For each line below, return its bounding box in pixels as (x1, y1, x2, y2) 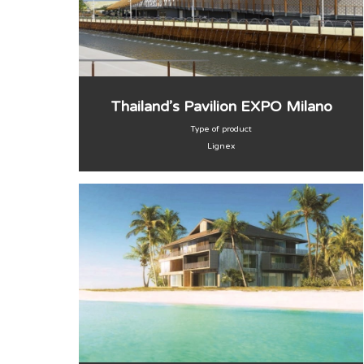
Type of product (190, 124, 252, 134)
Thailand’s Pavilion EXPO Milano (110, 97, 332, 115)
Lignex (207, 141, 235, 151)
